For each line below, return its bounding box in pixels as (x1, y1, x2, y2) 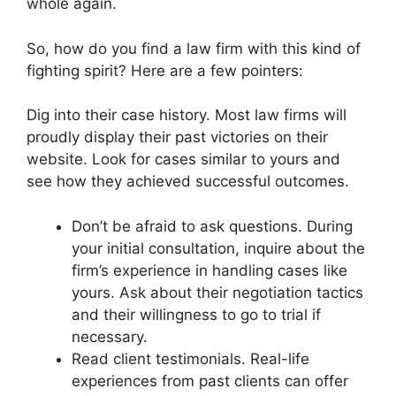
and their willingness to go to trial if (72, 305, 321, 324)
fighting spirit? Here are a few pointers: (27, 61, 303, 80)
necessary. (72, 327, 148, 346)
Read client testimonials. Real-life (72, 349, 309, 368)
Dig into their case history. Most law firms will (27, 106, 346, 124)
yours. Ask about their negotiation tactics (72, 283, 363, 301)
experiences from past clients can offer (72, 371, 348, 390)
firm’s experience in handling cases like (72, 261, 347, 279)
